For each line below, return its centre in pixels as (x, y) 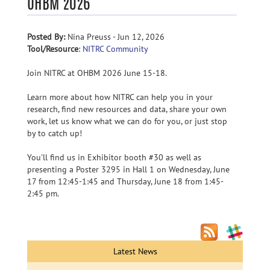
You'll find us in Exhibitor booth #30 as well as (114, 157)
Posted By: (46, 37)
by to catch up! (55, 133)
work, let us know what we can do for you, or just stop (127, 121)
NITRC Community (115, 49)
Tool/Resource (53, 49)
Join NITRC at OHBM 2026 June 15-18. (97, 73)
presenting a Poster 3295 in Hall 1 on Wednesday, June (128, 169)
